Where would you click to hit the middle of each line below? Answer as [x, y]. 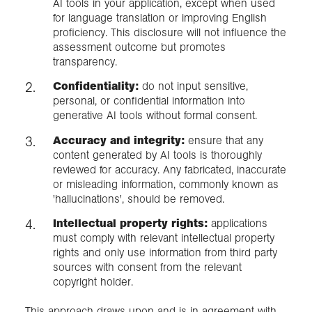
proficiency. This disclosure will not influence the [170, 33]
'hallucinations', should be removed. [139, 198]
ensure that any [224, 140]
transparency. [85, 62]
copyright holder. [93, 281]
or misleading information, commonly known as [166, 184]
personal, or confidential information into [149, 101]
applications [237, 223]
